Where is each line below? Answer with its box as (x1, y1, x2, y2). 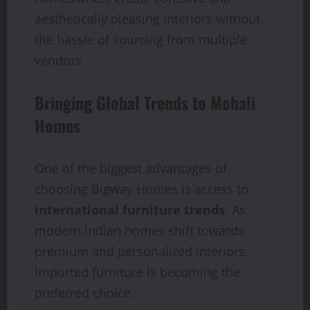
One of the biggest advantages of (35, 159, 227, 176)
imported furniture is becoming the (35, 263, 240, 280)
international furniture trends (35, 201, 225, 218)
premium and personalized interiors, (35, 242, 248, 259)
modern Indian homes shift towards (35, 221, 244, 239)
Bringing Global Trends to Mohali (35, 89, 255, 115)
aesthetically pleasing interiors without (35, 10, 260, 27)
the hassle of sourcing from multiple (35, 30, 247, 48)
